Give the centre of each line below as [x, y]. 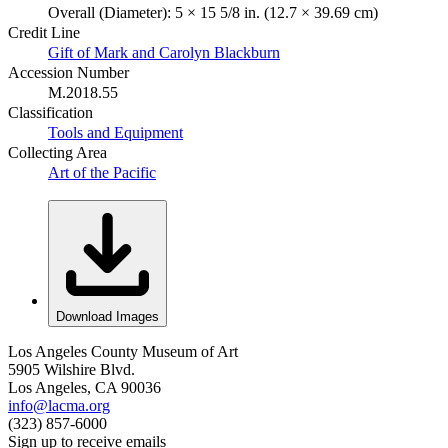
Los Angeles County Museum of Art [123, 351]
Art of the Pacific [102, 172]
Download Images [107, 316]
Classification [50, 112]
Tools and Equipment [115, 132]
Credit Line [44, 32]
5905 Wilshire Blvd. [71, 369]
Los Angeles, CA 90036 [84, 387]
